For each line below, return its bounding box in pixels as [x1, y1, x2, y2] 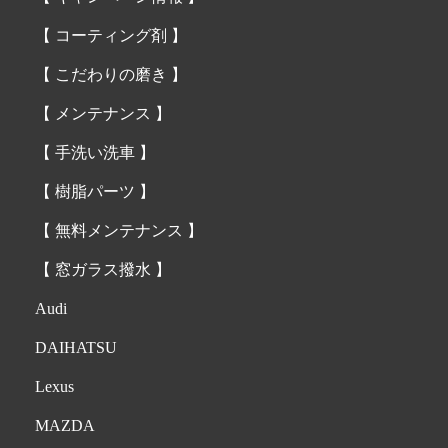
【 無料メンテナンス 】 [35, 222, 203, 239]
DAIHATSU [35, 339, 117, 356]
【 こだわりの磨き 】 [35, 66, 187, 83]
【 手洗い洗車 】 [35, 144, 155, 161]
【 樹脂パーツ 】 [35, 183, 155, 200]
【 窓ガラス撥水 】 [35, 261, 171, 278]
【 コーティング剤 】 [35, 27, 187, 44]
